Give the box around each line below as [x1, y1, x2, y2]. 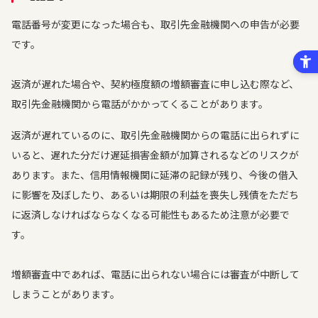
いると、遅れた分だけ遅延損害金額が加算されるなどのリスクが [11, 148, 299, 162]
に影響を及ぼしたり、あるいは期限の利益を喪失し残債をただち [11, 187, 299, 202]
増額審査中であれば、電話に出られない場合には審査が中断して [11, 267, 300, 281]
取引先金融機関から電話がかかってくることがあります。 [11, 97, 268, 111]
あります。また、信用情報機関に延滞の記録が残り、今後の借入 [11, 168, 298, 182]
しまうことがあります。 [11, 287, 120, 301]
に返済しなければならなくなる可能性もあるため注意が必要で [11, 207, 290, 221]
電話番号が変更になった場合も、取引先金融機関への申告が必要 [11, 17, 300, 31]
